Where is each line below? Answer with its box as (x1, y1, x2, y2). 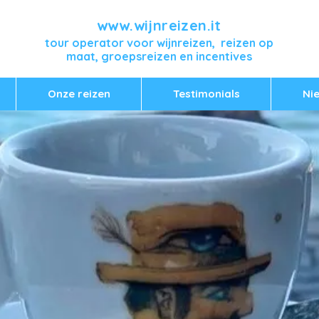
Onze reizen (47, 87, 110, 100)
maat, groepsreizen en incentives (66, 49, 252, 63)
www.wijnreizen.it (96, 16, 221, 34)
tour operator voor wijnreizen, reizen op (44, 36, 273, 50)
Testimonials (172, 87, 240, 100)
